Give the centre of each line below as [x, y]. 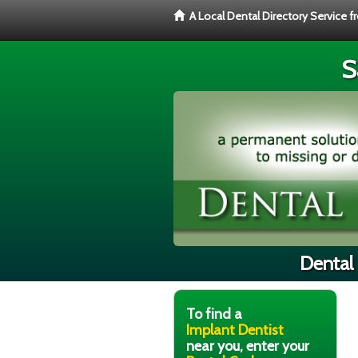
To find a [214, 314]
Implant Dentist [235, 330]
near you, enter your [248, 346]
